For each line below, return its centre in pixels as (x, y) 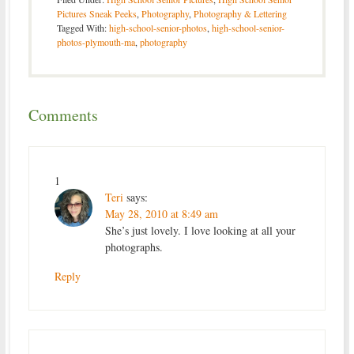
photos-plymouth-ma (96, 42)
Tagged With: (83, 28)
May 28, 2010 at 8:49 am (161, 214)
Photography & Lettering (240, 14)
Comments (63, 115)
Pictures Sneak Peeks (96, 14)
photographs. (134, 247)
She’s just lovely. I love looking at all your (200, 231)
